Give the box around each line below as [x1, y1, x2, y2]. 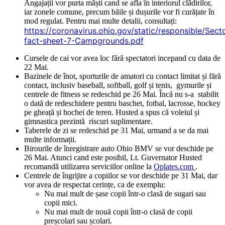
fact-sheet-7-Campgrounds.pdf [24, 36, 144, 46]
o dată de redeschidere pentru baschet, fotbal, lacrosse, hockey [24, 99, 220, 108]
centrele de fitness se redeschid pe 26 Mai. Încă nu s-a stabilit [24, 90, 218, 99]
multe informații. [24, 135, 76, 144]
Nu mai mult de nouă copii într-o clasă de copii [44, 207, 192, 216]
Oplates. [154, 162, 180, 171]
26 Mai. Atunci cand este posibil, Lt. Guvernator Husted [24, 153, 202, 162]
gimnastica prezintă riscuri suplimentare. [24, 117, 153, 126]
